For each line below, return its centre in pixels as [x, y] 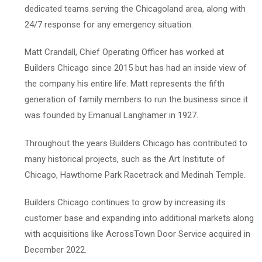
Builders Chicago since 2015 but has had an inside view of [136, 68]
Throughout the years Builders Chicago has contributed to [136, 143]
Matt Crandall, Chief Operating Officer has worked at [124, 52]
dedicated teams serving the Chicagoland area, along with [135, 8]
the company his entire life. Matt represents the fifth [125, 83]
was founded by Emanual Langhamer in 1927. [111, 115]
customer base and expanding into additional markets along [139, 218]
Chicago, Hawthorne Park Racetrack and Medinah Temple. [135, 175]
